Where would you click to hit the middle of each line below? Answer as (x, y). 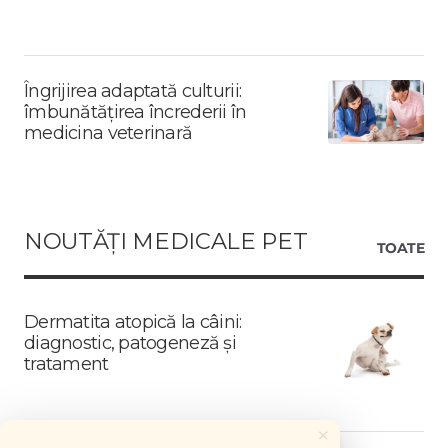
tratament (66, 363)
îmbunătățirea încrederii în (135, 111)
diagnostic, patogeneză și (130, 342)
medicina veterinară (108, 132)
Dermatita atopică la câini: (133, 321)
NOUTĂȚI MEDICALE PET (166, 240)
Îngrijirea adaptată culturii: (133, 90)
